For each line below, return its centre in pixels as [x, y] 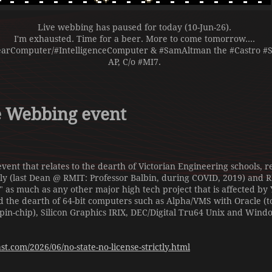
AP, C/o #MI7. [134, 62]
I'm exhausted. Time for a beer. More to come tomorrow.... [134, 39]
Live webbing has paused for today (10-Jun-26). [134, 27]
